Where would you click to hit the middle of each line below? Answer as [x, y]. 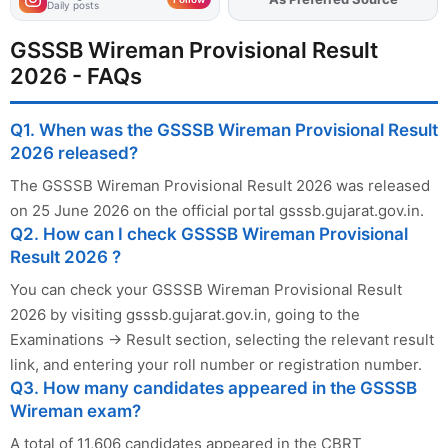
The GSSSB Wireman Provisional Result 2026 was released [220, 185]
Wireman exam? [75, 410]
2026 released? [74, 152]
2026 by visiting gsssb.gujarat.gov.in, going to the [185, 314]
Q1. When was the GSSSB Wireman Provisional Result [224, 129]
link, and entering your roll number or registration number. [216, 364]
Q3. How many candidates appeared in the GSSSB [213, 387]
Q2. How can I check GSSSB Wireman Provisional [209, 233]
